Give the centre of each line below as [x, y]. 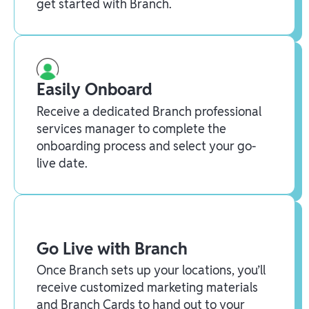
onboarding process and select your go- [146, 146]
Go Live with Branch [112, 248]
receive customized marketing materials [147, 288]
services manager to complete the [131, 128]
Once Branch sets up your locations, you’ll [151, 270]
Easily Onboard [94, 89]
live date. [62, 163]
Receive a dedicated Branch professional [149, 111]
